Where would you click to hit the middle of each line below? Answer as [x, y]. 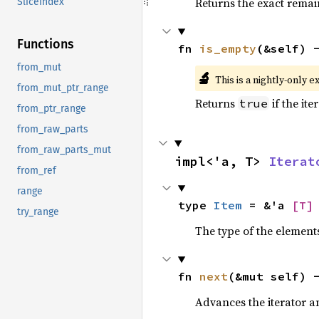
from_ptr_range [52, 109]
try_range [38, 212]
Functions [46, 45]
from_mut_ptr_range [63, 88]
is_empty [228, 48]
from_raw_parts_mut [64, 150]
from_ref [37, 171]
